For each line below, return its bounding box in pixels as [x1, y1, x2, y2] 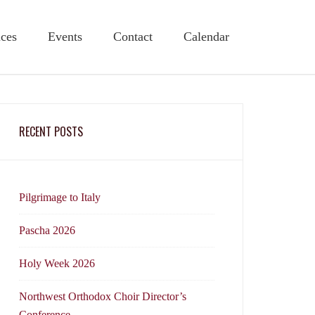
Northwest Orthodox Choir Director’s [19, 290, 186, 302]
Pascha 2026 [19, 224, 75, 236]
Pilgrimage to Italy [19, 191, 101, 203]
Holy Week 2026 [19, 257, 95, 269]
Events [48, 30, 82, 44]
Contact [113, 30, 153, 44]
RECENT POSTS [19, 123, 83, 140]
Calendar [184, 30, 229, 44]
